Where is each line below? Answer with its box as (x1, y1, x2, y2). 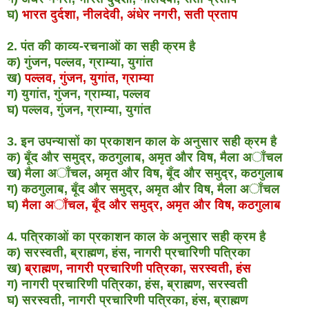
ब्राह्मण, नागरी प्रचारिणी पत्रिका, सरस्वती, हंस (25, 261, 251, 275)
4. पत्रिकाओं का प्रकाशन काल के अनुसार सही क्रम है (7, 229, 266, 243)
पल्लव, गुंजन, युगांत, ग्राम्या (25, 70, 154, 85)
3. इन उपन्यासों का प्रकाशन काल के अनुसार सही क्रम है (7, 134, 277, 148)
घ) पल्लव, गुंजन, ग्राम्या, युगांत (7, 102, 151, 117)
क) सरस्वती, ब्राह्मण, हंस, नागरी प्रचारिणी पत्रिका (7, 245, 250, 259)
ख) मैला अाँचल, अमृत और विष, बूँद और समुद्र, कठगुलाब (7, 166, 283, 180)
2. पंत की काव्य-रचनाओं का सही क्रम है (7, 39, 195, 53)
